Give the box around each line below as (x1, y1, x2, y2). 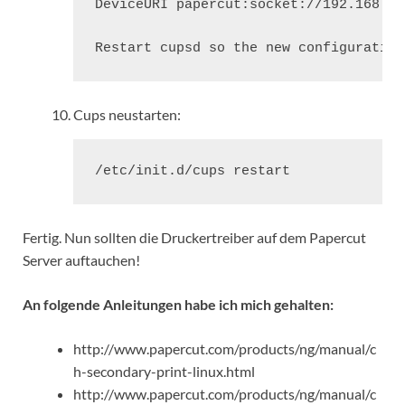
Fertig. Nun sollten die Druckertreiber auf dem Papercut (23, 229, 366, 247)
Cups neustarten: (73, 106, 181, 124)
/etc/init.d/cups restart (95, 164, 290, 180)
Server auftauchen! (23, 251, 140, 269)
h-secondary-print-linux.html (73, 363, 255, 381)
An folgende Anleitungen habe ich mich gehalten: (23, 296, 334, 314)
